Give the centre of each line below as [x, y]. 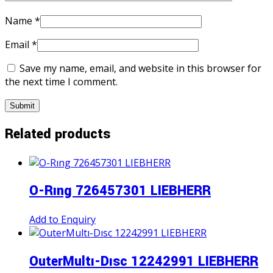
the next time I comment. [61, 81]
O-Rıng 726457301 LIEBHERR [120, 191]
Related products [58, 134]
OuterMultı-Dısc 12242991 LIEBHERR [144, 262]
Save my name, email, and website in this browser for [140, 68]
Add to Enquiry [62, 220]
